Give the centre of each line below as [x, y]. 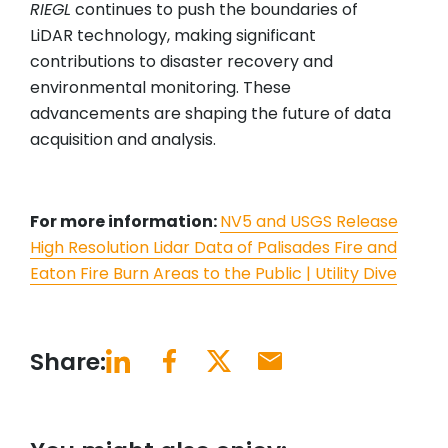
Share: [68, 362]
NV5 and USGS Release [309, 222]
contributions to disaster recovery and [181, 62]
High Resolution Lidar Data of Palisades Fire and [213, 248]
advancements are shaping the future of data [210, 114]
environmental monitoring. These [160, 88]
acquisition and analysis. [123, 140]
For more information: [125, 222]
